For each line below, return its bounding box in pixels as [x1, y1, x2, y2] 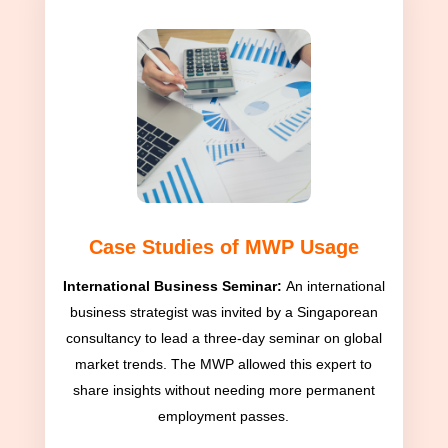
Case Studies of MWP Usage [88, 236, 359, 259]
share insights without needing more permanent [72, 382, 375, 399]
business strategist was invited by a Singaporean [69, 304, 378, 321]
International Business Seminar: [62, 278, 286, 295]
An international [285, 278, 385, 295]
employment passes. [158, 408, 290, 425]
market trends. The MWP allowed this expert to [75, 356, 373, 373]
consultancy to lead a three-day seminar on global [65, 330, 382, 347]
